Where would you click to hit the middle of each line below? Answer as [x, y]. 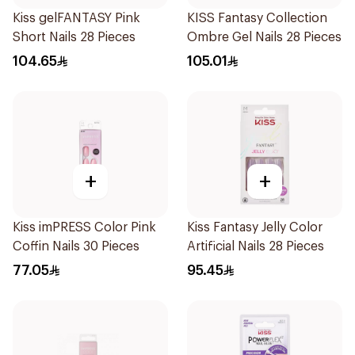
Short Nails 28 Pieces [74, 37]
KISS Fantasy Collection [257, 18]
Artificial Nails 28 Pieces [256, 246]
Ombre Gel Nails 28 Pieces [264, 37]
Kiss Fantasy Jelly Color [255, 227]
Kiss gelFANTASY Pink [76, 18]
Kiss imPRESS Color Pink [84, 227]
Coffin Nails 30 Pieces [76, 246]
